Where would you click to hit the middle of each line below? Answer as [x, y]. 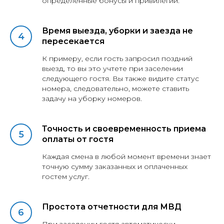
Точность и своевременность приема [124, 129]
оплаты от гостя [78, 139]
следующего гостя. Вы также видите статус [120, 79]
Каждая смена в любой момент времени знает [126, 157]
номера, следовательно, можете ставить [115, 89]
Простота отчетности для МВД [112, 207]
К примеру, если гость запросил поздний [117, 59]
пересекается [73, 41]
